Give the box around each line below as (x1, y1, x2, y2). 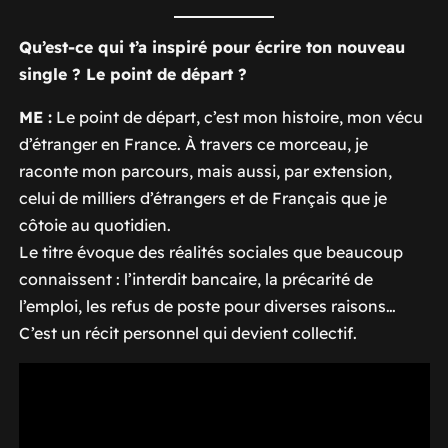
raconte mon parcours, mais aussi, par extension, (18, 160, 392, 181)
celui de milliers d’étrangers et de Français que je (18, 187, 387, 208)
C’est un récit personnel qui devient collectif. (18, 322, 357, 343)
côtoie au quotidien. (18, 214, 171, 235)
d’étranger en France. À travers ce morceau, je (18, 133, 368, 154)
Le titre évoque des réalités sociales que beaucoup (18, 241, 403, 262)
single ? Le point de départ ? (18, 63, 247, 84)
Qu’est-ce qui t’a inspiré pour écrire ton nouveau (18, 36, 405, 57)
